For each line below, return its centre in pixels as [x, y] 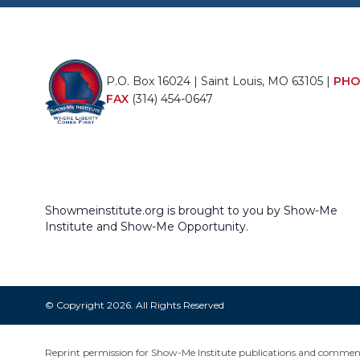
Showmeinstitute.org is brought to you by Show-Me [191, 211]
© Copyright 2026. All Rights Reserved [135, 305]
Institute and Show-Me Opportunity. [147, 227]
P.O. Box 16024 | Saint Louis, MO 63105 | [220, 82]
